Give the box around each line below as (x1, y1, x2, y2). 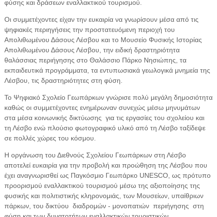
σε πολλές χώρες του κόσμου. (4, 134, 96, 142)
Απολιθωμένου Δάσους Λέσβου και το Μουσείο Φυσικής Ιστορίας (4, 35, 202, 44)
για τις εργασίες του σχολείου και (105, 113, 204, 122)
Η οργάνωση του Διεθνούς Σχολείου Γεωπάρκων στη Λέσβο (4, 151, 186, 159)
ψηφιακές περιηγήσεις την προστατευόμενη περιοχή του (4, 25, 175, 33)
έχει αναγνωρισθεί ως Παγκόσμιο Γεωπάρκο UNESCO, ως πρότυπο (4, 171, 211, 179)
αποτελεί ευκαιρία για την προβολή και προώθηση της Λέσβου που (4, 161, 207, 169)
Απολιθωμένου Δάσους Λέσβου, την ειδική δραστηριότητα (4, 46, 180, 54)
